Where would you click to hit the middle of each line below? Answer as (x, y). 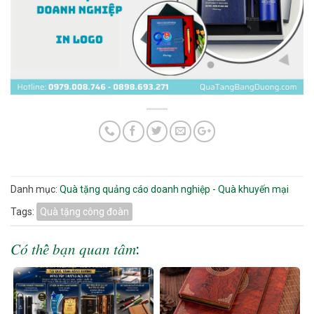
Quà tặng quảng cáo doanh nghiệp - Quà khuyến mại (174, 189)
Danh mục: (35, 189)
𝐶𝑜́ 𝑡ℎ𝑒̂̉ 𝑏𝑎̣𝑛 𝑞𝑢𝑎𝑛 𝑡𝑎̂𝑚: (75, 250)
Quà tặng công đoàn (84, 211)
